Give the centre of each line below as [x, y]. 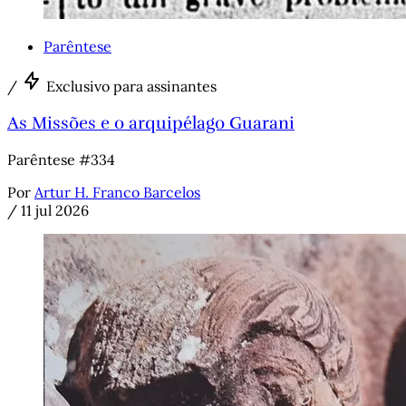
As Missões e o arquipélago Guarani [151, 122]
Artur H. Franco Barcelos [117, 192]
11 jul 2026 [55, 210]
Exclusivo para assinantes [131, 87]
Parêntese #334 [61, 159]
